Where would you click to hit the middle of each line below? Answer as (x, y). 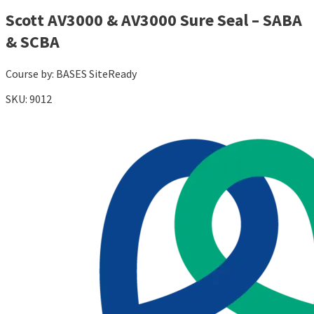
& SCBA (33, 42)
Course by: (31, 74)
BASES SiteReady (96, 74)
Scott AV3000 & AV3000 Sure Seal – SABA (154, 20)
